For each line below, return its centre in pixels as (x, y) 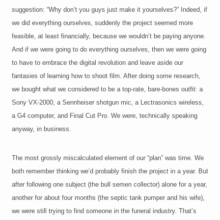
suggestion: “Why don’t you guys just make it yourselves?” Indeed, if (110, 10)
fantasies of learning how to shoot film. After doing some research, (106, 76)
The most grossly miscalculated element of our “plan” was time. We (108, 158)
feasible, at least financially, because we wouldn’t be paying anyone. (109, 36)
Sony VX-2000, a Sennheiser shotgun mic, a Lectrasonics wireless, (108, 103)
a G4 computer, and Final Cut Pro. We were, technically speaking (105, 116)
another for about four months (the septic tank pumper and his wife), (108, 198)
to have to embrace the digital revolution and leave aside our (97, 63)
